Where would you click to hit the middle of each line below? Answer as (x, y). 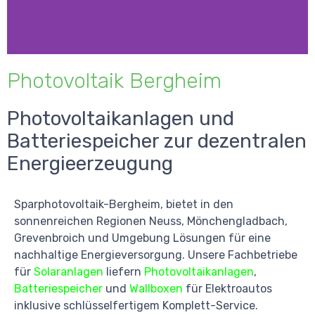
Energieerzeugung (90, 163)
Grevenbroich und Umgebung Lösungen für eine (142, 238)
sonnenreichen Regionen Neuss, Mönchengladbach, (151, 221)
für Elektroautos (227, 288)
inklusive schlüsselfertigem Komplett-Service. (136, 305)
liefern (124, 271)
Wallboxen (156, 288)
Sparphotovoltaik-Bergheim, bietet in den (124, 204)
